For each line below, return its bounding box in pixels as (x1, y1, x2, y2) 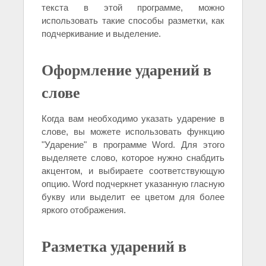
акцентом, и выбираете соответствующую (42, 166, 224, 176)
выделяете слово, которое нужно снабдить (42, 153, 224, 163)
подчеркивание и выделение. (42, 28, 161, 39)
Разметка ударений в (42, 235, 186, 258)
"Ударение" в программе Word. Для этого (42, 140, 224, 150)
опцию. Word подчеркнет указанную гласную (42, 179, 224, 189)
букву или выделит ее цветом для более (42, 192, 224, 202)
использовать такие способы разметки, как (42, 15, 224, 26)
